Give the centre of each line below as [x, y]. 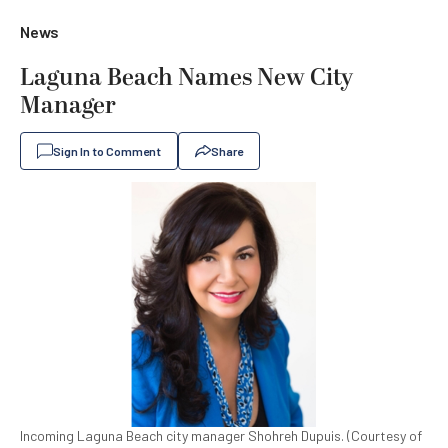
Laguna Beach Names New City [186, 78]
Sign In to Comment [107, 151]
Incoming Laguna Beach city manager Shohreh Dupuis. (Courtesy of [221, 435]
